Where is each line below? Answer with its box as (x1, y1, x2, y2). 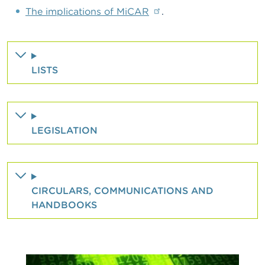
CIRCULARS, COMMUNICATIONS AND (31, 185, 214, 196)
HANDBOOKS (31, 199, 97, 211)
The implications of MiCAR (25, 5, 149, 17)
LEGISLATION (31, 124, 98, 136)
